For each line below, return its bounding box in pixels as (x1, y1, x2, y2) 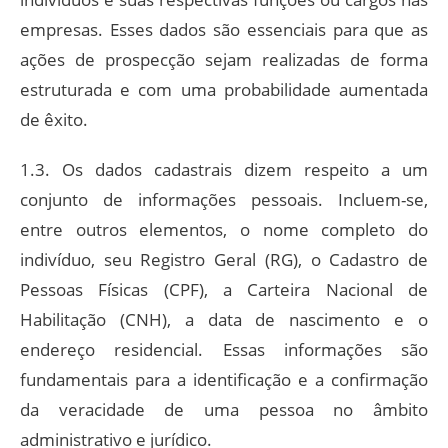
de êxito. (20, 107, 88, 131)
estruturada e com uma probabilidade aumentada (20, 77, 428, 101)
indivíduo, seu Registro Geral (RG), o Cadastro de (20, 247, 428, 271)
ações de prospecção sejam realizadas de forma (20, 47, 428, 71)
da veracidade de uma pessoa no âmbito (20, 397, 428, 421)
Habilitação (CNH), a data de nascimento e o (20, 307, 428, 331)
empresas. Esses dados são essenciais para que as (20, 17, 428, 41)
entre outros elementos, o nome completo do (20, 217, 428, 241)
